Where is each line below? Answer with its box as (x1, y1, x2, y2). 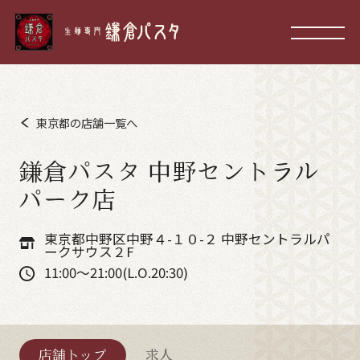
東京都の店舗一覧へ (36, 113, 138, 131)
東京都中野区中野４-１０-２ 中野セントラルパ (43, 229, 330, 249)
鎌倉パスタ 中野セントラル (18, 159, 320, 182)
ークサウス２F (43, 242, 134, 262)
